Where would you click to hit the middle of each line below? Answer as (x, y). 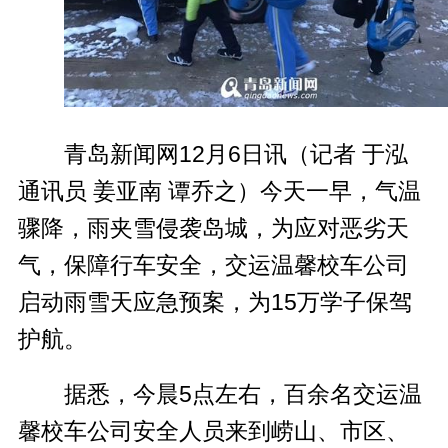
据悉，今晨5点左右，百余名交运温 (242, 393)
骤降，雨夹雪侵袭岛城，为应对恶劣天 (213, 227)
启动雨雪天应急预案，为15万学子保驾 (214, 301)
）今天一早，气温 (328, 190)
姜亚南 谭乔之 (164, 190)
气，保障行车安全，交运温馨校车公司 (213, 264)
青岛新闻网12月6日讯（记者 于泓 (235, 153)
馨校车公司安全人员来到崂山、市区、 (213, 430)
